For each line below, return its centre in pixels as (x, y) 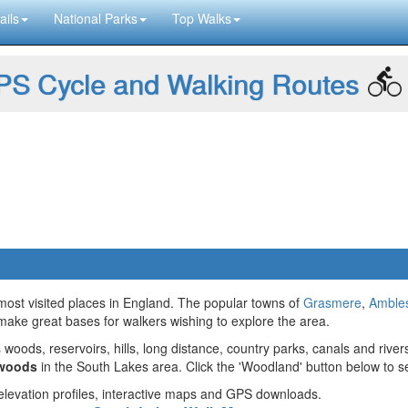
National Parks (96, 18)
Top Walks (202, 18)
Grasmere (332, 302)
